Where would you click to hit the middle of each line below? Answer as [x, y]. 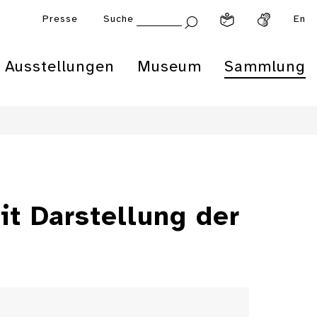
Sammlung [265, 67]
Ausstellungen [60, 67]
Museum [169, 67]
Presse [60, 19]
